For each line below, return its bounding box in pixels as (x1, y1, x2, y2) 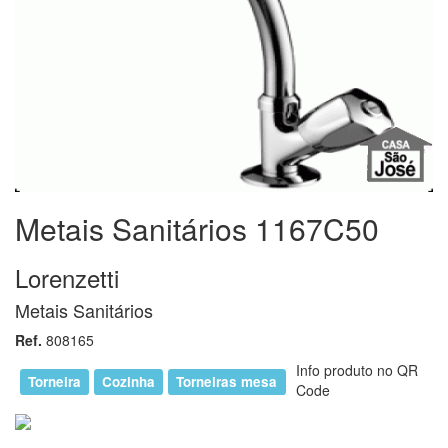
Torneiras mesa (176, 371, 278, 391)
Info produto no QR (295, 359, 418, 380)
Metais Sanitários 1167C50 (15, 206, 379, 250)
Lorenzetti (15, 259, 119, 295)
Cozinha (102, 371, 156, 391)
